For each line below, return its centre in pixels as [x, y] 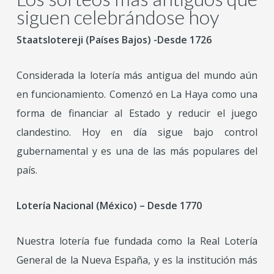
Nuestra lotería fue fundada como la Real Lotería [137, 241]
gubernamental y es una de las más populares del [137, 151]
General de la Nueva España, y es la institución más [137, 260]
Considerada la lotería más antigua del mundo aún [137, 75]
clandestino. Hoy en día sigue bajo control [137, 132]
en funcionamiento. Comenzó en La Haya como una [137, 94]
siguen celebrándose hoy [117, 17]
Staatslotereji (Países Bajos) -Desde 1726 [114, 40]
